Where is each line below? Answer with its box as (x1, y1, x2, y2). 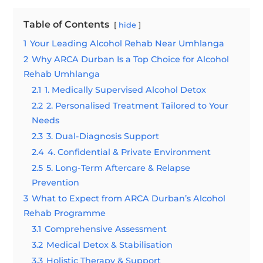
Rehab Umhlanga (23, 69, 100, 79)
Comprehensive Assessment (45, 224, 167, 234)
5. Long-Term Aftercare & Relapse (46, 163, 191, 173)
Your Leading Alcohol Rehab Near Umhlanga (30, 38, 225, 49)
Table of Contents (23, 19, 110, 30)
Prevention (32, 177, 80, 188)
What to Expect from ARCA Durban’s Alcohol (32, 193, 226, 204)
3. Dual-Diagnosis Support (46, 131, 160, 141)
